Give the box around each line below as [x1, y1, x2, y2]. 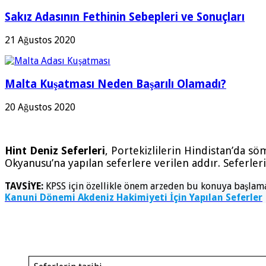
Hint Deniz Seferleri [5, 144, 105, 157]
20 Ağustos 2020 [5, 102, 75, 113]
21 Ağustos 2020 [5, 34, 75, 46]
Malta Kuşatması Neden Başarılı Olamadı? [5, 77, 226, 90]
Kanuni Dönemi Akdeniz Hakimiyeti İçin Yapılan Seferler [5, 192, 262, 204]
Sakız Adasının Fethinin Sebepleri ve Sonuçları [5, 11, 245, 24]
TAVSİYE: [5, 180, 43, 192]
